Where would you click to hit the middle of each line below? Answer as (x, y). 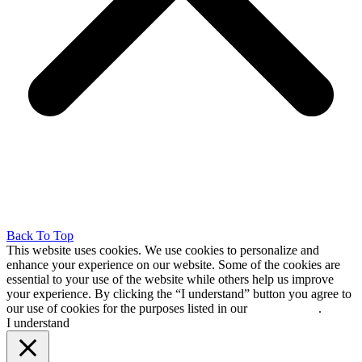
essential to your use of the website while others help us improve (170, 280)
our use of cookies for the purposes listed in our (128, 309)
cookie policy (284, 309)
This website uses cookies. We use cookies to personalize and (163, 250)
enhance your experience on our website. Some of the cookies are (173, 265)
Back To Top (40, 236)
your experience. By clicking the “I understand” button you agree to (179, 294)
